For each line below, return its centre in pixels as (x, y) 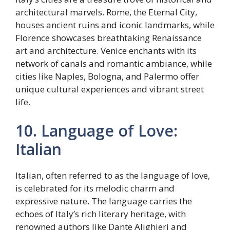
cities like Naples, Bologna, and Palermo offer (107, 76)
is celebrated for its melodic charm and (95, 188)
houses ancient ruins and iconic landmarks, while (115, 25)
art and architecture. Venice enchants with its (106, 51)
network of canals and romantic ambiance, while (114, 64)
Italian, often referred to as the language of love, (113, 175)
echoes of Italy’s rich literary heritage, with (101, 214)
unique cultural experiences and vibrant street (110, 89)
